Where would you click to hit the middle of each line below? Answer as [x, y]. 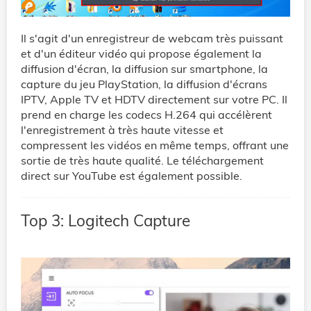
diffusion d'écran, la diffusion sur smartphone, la [144, 69]
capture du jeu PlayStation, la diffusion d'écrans [144, 84]
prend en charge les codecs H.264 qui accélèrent [146, 115]
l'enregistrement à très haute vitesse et [122, 130]
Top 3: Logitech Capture [106, 221]
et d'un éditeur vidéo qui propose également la [141, 54]
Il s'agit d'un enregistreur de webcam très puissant [152, 39]
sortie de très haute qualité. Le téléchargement [142, 161]
